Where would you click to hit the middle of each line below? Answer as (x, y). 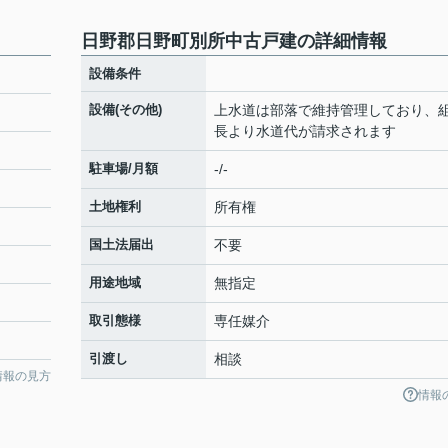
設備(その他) (125, 109)
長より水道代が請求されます (305, 131)
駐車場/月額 (123, 168)
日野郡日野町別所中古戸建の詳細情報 (234, 41)
